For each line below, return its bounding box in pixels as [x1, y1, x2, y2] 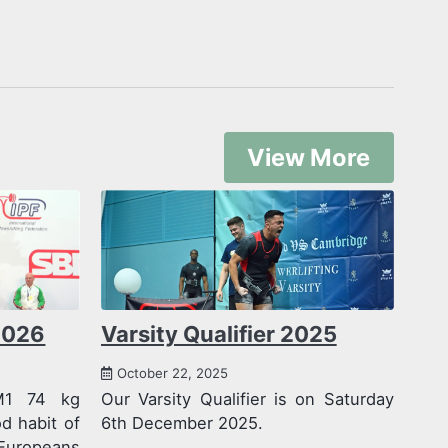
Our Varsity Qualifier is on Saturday [100, 388, 394, 409]
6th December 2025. [100, 412, 263, 433]
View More [247, 142, 371, 172]
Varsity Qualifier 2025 [100, 321, 337, 348]
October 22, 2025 [116, 364, 228, 381]
